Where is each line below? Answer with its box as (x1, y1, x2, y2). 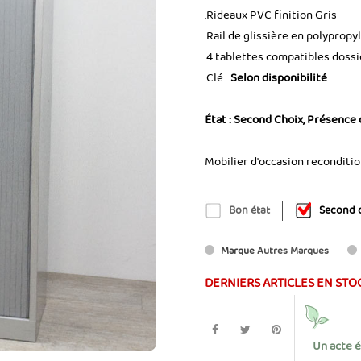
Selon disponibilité (230, 69, 327, 87)
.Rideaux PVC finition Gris (205, 6, 337, 24)
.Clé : (205, 69, 230, 87)
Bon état (229, 202, 270, 219)
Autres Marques (257, 243, 329, 259)
